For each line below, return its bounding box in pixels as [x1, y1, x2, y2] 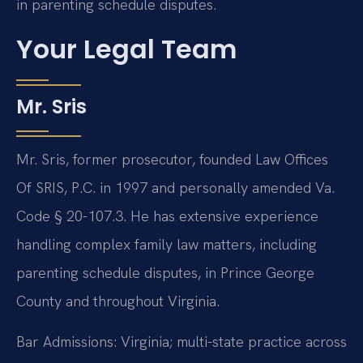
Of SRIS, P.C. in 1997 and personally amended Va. [16, 178, 335, 198]
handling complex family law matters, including [16, 235, 317, 254]
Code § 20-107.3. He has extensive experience [16, 207, 318, 226]
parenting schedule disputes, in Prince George [16, 263, 314, 283]
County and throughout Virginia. [16, 292, 220, 311]
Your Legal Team [16, 31, 237, 68]
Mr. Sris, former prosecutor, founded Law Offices [16, 150, 328, 169]
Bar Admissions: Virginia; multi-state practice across [16, 331, 347, 351]
